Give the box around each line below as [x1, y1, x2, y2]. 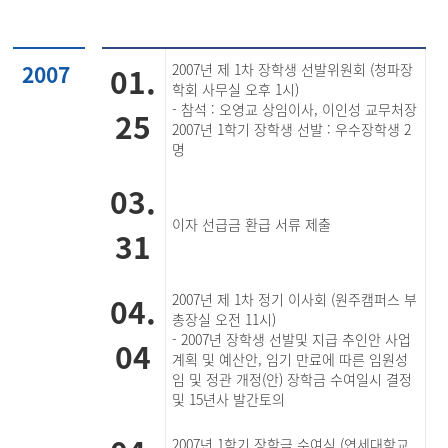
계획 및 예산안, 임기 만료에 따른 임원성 [172, 349, 409, 369]
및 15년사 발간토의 [172, 389, 286, 409]
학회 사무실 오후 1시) [172, 79, 300, 99]
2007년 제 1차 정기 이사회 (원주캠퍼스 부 [172, 289, 418, 309]
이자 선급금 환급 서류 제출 [172, 214, 332, 234]
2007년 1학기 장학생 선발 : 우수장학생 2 [172, 119, 412, 139]
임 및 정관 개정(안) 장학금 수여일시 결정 [172, 369, 413, 389]
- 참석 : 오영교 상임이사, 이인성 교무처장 [172, 99, 418, 119]
